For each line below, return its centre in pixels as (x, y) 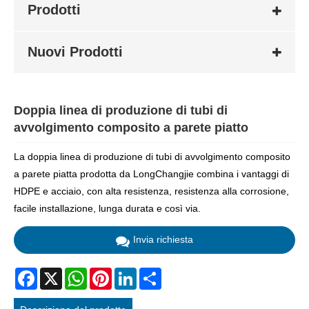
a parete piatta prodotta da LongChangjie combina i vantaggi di (151, 174)
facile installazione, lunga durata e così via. (107, 209)
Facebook (59, 273)
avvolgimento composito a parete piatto (131, 128)
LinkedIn (155, 273)
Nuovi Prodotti (75, 51)
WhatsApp (109, 273)
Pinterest (131, 273)
